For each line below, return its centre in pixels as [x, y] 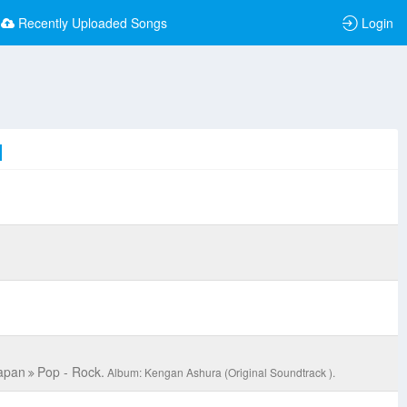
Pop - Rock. [70, 372]
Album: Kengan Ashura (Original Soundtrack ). [221, 372]
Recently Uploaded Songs [93, 23]
